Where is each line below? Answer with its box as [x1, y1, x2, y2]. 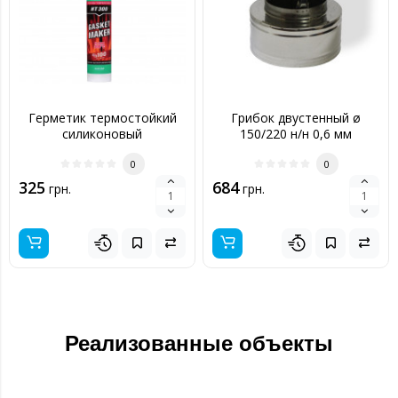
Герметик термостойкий [28, 108, 177, 126]
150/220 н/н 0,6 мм [240, 124, 352, 142]
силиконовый [62, 124, 142, 142]
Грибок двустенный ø [231, 108, 361, 126]
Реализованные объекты [65, 330, 333, 355]
